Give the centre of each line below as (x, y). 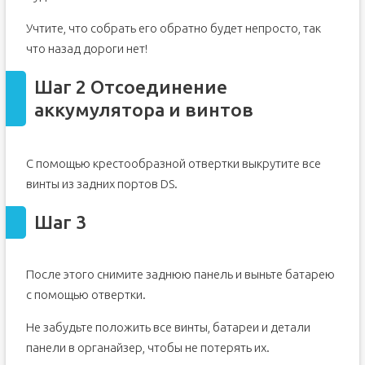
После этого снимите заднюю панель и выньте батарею (180, 274)
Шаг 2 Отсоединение (130, 87)
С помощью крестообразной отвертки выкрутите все (173, 163)
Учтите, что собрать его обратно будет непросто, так (173, 28)
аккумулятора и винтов (143, 110)
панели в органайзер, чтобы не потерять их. (147, 347)
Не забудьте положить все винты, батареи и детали (168, 327)
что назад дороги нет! (86, 48)
